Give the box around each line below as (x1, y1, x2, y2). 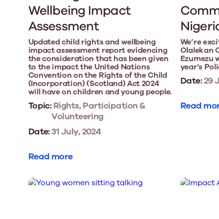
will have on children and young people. (28, 87, 173, 98)
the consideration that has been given (28, 53, 169, 65)
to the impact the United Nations (28, 62, 150, 73)
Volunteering (51, 110, 104, 123)
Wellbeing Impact (28, 2, 131, 20)
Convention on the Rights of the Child (28, 70, 167, 81)
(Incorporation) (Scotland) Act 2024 (28, 78, 159, 89)
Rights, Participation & (51, 100, 146, 112)
